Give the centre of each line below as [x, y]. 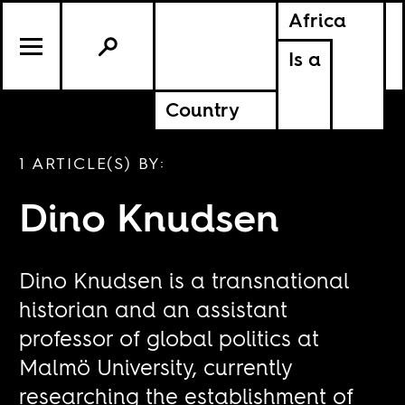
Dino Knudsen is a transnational [184, 280]
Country [202, 110]
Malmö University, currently [156, 367]
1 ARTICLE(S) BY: [93, 163]
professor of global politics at [170, 338]
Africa [317, 21]
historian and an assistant [154, 309]
